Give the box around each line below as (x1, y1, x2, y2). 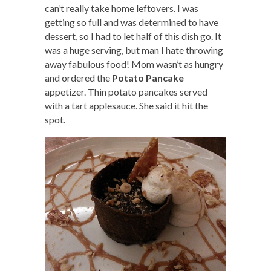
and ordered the (45, 72, 112, 84)
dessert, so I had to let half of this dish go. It (45, 30, 221, 42)
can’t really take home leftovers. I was (45, 2, 198, 15)
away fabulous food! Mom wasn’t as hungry (45, 58, 223, 70)
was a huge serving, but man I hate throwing (45, 44, 223, 56)
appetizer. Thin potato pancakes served (45, 86, 207, 98)
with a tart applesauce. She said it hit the (45, 100, 208, 112)
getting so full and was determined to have (45, 16, 218, 28)
